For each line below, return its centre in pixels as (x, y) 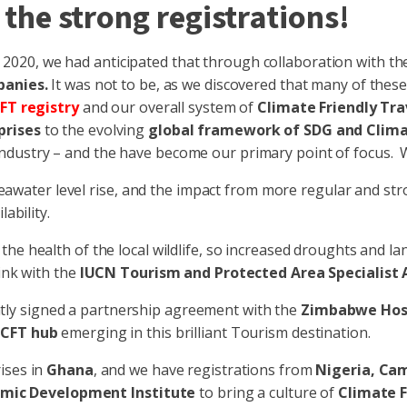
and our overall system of (168, 107)
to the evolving (94, 130)
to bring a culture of (267, 392)
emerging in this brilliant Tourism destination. (214, 333)
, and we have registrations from (204, 370)
